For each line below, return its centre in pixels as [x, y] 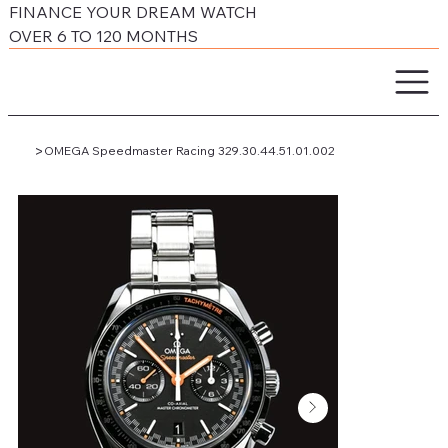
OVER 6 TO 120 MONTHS [104, 36]
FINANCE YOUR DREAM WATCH [133, 12]
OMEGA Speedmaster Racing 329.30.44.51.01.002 [188, 150]
